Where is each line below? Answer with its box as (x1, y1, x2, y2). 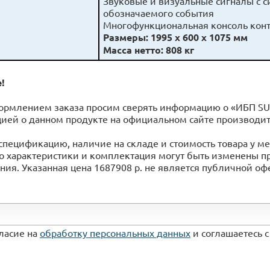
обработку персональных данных (40, 226, 190, 239)
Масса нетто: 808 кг (102, 43, 194, 57)
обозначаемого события (102, 7, 214, 19)
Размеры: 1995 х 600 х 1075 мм (102, 31, 248, 44)
